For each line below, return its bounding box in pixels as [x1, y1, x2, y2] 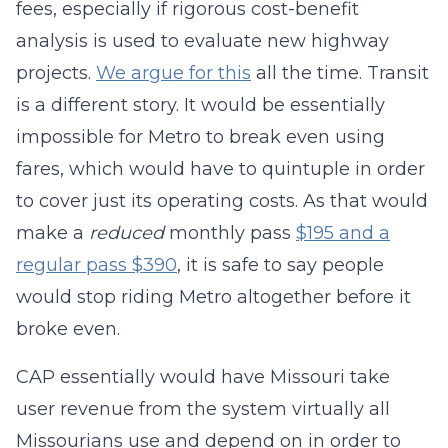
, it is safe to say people [177, 254, 384, 276]
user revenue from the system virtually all [16, 398, 390, 420]
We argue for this [96, 62, 251, 84]
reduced [89, 222, 164, 244]
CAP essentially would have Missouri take [16, 366, 390, 388]
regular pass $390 [16, 254, 177, 276]
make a [16, 222, 89, 244]
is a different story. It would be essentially [16, 94, 385, 116]
